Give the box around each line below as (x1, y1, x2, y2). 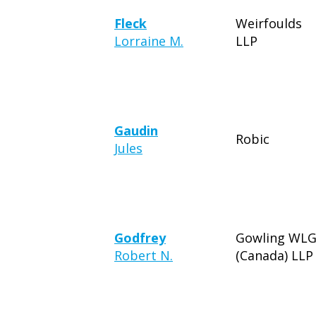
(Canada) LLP (236, 247, 313, 264)
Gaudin (114, 122, 158, 139)
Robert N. (114, 247, 173, 264)
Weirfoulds (236, 15, 302, 32)
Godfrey (114, 229, 166, 246)
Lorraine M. (114, 32, 183, 49)
